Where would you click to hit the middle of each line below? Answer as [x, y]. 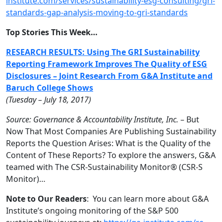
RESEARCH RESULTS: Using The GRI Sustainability [103, 52]
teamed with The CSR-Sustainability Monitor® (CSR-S [104, 167]
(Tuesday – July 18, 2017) [49, 100]
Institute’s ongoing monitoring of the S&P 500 [92, 211]
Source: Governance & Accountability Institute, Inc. [92, 119]
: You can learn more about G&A [148, 199]
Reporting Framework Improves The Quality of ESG [107, 64]
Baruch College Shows [50, 88]
